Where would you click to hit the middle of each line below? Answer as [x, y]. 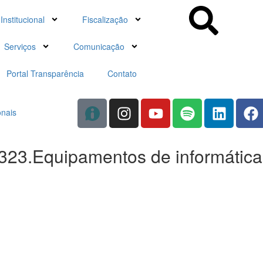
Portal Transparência [45, 73]
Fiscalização [105, 19]
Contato [122, 73]
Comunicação [99, 46]
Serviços [20, 46]
